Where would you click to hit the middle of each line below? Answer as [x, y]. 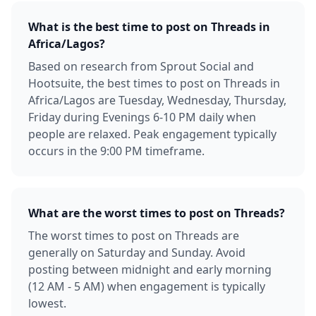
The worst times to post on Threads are [134, 236]
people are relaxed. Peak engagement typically [152, 134]
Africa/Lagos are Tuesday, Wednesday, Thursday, [157, 100]
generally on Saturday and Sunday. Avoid [137, 253]
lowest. [47, 303]
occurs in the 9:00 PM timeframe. [116, 151]
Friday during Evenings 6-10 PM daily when [142, 117]
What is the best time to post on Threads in [149, 27]
